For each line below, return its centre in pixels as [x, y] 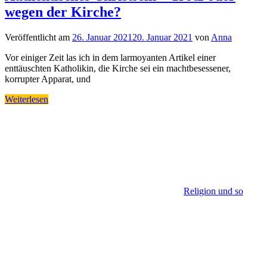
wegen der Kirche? [63, 12]
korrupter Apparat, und [48, 79]
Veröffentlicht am [38, 37]
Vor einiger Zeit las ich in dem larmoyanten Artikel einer [110, 57]
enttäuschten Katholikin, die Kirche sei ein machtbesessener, [118, 68]
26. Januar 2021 [102, 37]
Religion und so [213, 191]
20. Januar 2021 [162, 37]
